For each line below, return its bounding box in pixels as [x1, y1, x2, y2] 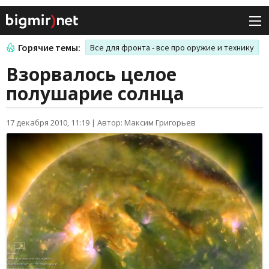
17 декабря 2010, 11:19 [6, 117, 89, 128]
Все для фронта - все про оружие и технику [90, 42, 254, 53]
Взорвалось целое [6, 62, 177, 87]
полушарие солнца [6, 81, 184, 106]
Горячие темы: [18, 41, 80, 54]
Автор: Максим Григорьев [97, 117, 196, 128]
